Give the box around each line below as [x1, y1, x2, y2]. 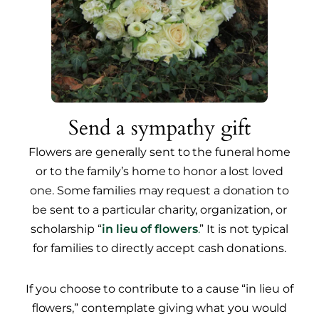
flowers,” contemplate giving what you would [31, 301, 288, 315]
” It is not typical [199, 222, 288, 236]
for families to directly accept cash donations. [33, 241, 286, 256]
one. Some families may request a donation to [30, 184, 289, 198]
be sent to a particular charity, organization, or [31, 203, 288, 217]
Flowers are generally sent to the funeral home [28, 145, 291, 159]
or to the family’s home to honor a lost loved [36, 164, 283, 179]
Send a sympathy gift [68, 114, 251, 143]
